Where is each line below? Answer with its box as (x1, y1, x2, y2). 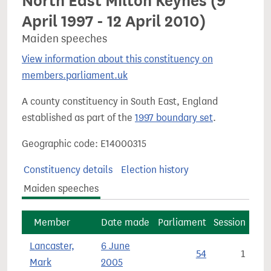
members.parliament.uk (22, 70, 128, 81)
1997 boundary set (135, 112, 213, 123)
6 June (101, 240, 130, 252)
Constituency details (24, 164, 113, 175)
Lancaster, (30, 240, 74, 252)
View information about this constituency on (22, 53, 213, 65)
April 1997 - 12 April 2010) (22, 11, 206, 31)
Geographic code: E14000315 (22, 138, 146, 149)
